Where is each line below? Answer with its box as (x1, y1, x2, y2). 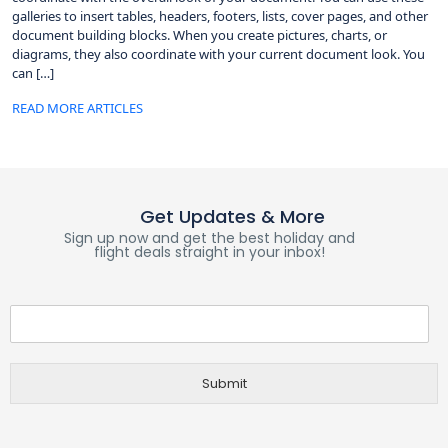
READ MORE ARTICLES (12, 99, 143, 117)
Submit (201, 374, 247, 393)
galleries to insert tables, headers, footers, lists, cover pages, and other (12, 7, 428, 25)
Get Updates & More (140, 204, 326, 229)
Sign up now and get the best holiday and (63, 228, 355, 248)
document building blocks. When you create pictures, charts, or (12, 26, 387, 44)
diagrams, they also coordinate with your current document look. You (12, 45, 425, 63)
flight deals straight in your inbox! (93, 242, 325, 262)
